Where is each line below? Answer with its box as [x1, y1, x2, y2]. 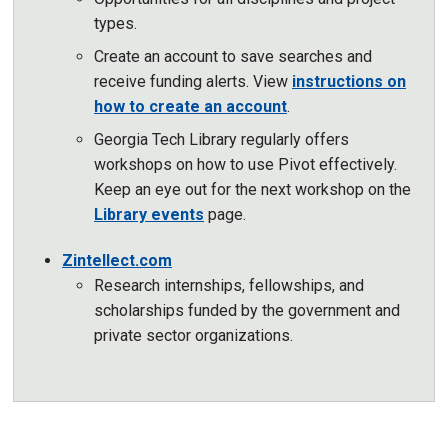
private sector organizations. [94, 325, 293, 345]
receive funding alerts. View [94, 72, 292, 92]
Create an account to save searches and [94, 47, 372, 67]
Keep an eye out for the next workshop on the [94, 180, 411, 200]
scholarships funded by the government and [94, 300, 400, 320]
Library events [94, 205, 204, 225]
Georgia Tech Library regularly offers [94, 130, 349, 150]
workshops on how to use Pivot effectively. [94, 155, 397, 175]
